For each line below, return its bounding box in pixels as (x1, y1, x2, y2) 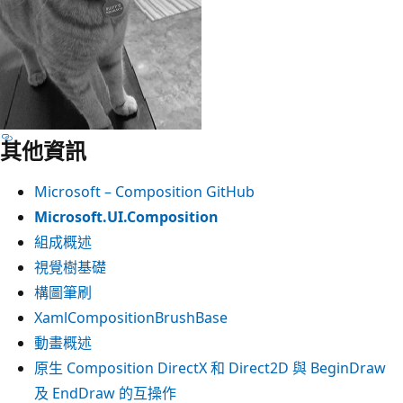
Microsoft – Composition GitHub (34, 181, 255, 201)
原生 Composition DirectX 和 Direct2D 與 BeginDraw (34, 357, 386, 378)
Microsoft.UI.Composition (34, 206, 219, 227)
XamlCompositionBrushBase (34, 307, 228, 327)
